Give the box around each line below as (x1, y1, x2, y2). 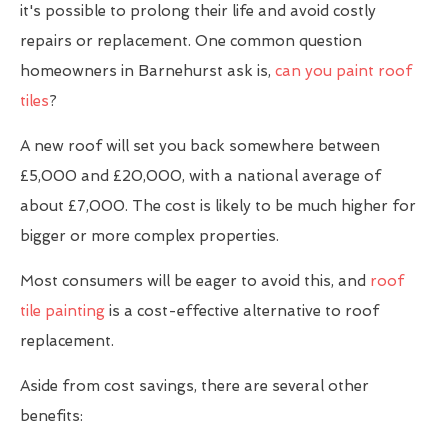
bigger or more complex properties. (20, 227, 279, 246)
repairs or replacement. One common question (20, 32, 362, 51)
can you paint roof (275, 62, 412, 81)
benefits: (20, 407, 83, 426)
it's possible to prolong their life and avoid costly (20, 2, 376, 21)
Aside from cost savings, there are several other (20, 377, 369, 396)
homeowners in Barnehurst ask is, (20, 62, 275, 81)
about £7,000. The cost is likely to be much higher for (20, 197, 416, 216)
